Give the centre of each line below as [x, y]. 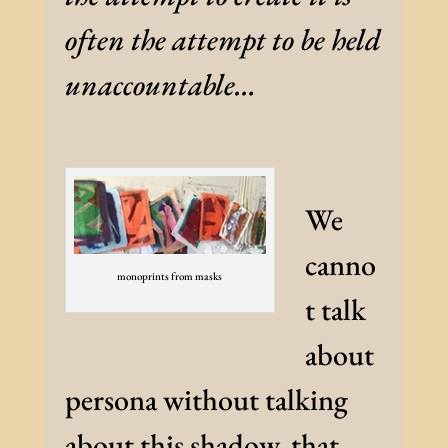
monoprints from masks [170, 276]
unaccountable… [160, 85]
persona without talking [206, 400]
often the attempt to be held [222, 40]
